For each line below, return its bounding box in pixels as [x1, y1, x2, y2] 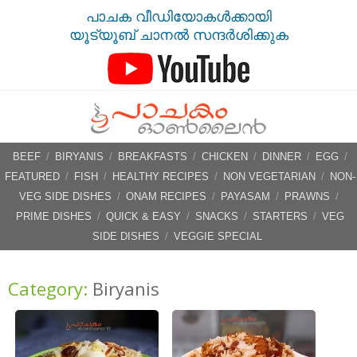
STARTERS [252, 210, 308, 222]
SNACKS [194, 210, 238, 222]
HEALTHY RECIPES [112, 171, 209, 182]
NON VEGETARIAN [222, 171, 316, 182]
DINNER [261, 151, 301, 163]
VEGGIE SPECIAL [174, 230, 262, 242]
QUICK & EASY [105, 210, 181, 222]
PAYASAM [220, 190, 270, 202]
